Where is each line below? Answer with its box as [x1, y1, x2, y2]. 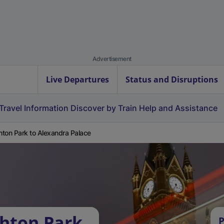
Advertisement [92, 55, 131, 62]
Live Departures [46, 74, 109, 85]
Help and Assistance [139, 103, 217, 113]
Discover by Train [70, 103, 137, 113]
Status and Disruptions [125, 74, 218, 85]
